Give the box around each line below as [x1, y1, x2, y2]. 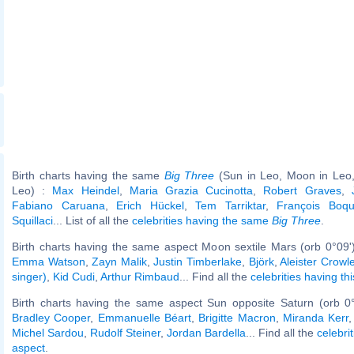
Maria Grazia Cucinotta [129, 183, 254, 197]
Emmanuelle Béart [97, 311, 192, 324]
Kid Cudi [53, 269, 95, 283]
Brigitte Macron [198, 311, 276, 324]
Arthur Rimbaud [100, 269, 179, 283]
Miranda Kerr [283, 311, 349, 324]
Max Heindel [52, 183, 119, 197]
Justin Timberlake [153, 254, 243, 268]
